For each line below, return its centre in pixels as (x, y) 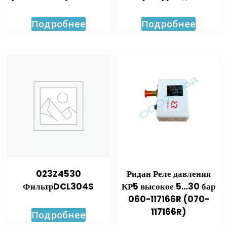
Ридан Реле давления (168, 174)
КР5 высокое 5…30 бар (169, 187)
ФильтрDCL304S (59, 187)
